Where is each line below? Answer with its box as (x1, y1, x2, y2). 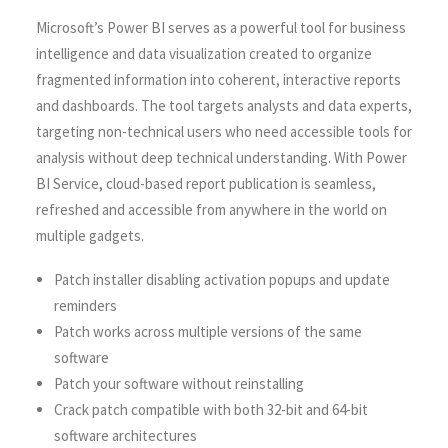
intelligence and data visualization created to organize (36, 44, 372, 63)
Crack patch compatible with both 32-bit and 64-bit (54, 400, 368, 419)
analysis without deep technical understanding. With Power (36, 148, 407, 167)
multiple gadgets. (36, 226, 144, 245)
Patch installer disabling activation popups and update (54, 270, 390, 289)
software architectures (54, 426, 197, 445)
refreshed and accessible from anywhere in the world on (36, 200, 387, 219)
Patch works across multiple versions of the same (54, 322, 362, 341)
